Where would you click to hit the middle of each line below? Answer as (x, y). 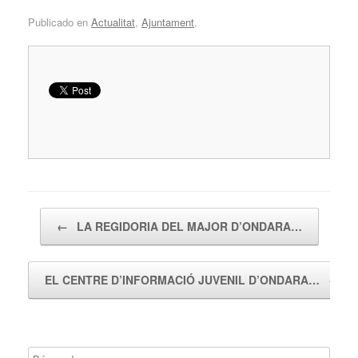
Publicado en (60, 22)
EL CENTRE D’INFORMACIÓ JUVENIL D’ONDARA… (184, 279)
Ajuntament (168, 22)
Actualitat (113, 22)
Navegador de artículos (82, 215)
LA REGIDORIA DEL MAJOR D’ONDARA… (187, 226)
